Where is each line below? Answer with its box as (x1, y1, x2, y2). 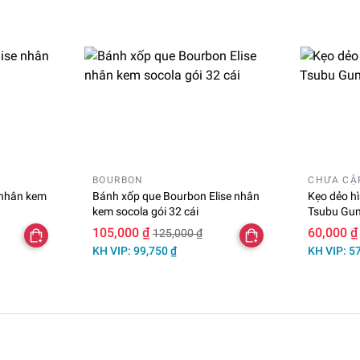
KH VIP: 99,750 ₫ (92, 243, 178, 257)
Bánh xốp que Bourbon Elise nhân (92, 189, 260, 202)
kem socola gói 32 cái (92, 204, 199, 218)
